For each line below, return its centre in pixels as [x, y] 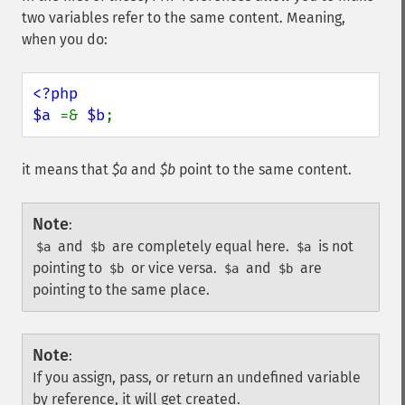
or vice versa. [174, 268]
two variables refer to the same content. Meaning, [184, 18]
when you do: [65, 39]
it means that [67, 170]
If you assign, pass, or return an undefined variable [197, 377]
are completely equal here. [201, 246]
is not [334, 246]
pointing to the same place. [121, 290]
